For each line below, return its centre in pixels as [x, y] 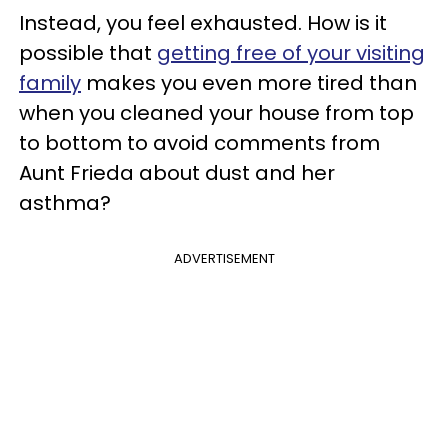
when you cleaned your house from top [216, 112]
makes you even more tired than [249, 82]
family [50, 82]
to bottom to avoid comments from [199, 142]
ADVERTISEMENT [224, 258]
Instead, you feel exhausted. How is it [203, 22]
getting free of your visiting [291, 52]
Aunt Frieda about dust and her [177, 172]
